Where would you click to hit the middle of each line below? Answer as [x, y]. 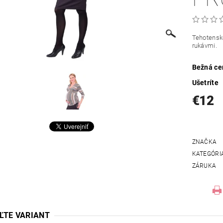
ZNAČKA [204, 142]
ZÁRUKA [204, 166]
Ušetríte [205, 83]
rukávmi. [205, 46]
